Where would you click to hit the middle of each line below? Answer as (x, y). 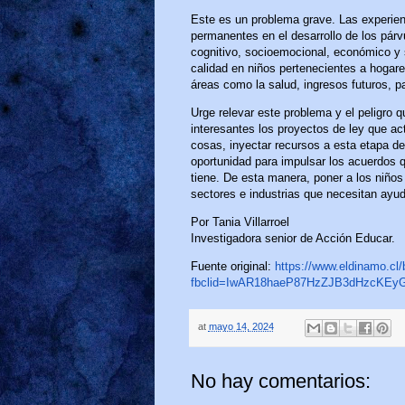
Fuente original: (232, 267)
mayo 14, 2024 (241, 327)
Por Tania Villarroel (240, 222)
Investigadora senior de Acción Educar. (292, 239)
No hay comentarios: (280, 381)
